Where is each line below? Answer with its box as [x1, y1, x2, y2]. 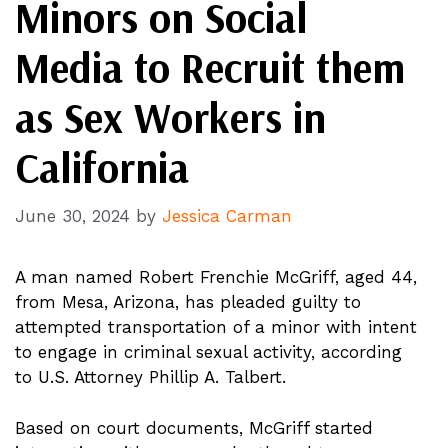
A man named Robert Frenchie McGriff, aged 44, [15, 267, 417, 287]
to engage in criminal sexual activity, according [15, 342, 402, 362]
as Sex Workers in [15, 90, 326, 144]
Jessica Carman [162, 206, 292, 226]
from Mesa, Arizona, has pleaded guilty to [15, 292, 361, 312]
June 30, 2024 [15, 206, 130, 226]
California [15, 140, 189, 194]
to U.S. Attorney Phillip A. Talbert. [15, 367, 286, 387]
